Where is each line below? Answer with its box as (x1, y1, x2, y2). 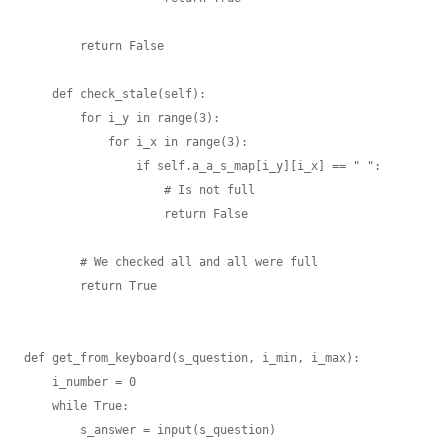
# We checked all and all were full (24, 255, 80, 269)
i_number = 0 (24, 375, 52, 389)
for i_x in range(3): (24, 135, 108, 149)
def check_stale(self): (24, 87, 52, 101)
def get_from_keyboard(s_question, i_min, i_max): (24, 351, 360, 365)
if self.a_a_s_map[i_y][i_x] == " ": (24, 159, 136, 173)
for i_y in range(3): (24, 111, 80, 125)
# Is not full (24, 183, 164, 197)
